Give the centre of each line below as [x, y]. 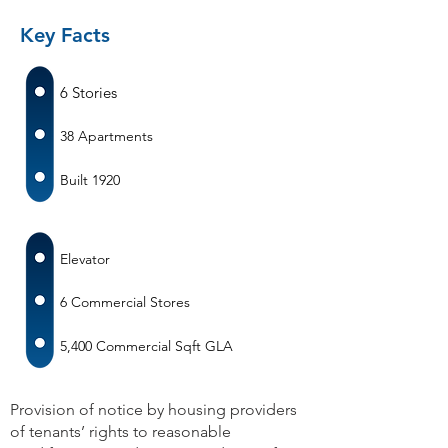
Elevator [85, 259]
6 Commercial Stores [125, 302]
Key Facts [65, 35]
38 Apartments [106, 136]
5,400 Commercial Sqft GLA [146, 346]
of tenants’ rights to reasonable [120, 431]
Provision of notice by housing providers [153, 409]
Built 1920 [90, 180]
